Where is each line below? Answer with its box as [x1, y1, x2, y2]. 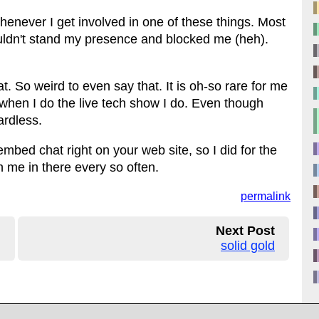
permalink [241, 190, 291, 202]
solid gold [221, 239, 275, 253]
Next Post [216, 224, 275, 238]
